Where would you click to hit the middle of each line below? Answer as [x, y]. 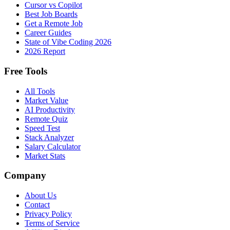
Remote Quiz [46, 119]
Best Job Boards [51, 14]
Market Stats [45, 156]
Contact [37, 205]
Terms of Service [52, 223]
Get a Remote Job [54, 24]
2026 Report [45, 51]
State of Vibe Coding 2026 [68, 42]
